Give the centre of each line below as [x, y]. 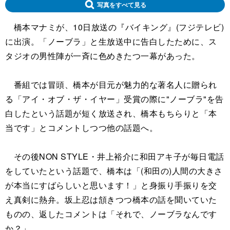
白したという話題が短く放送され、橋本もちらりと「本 [111, 113]
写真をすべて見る [121, 5]
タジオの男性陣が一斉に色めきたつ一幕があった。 [103, 56]
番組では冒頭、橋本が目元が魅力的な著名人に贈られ [111, 85]
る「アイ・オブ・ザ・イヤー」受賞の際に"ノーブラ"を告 [114, 99]
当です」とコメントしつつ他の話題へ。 [81, 128]
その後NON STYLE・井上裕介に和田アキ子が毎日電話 [115, 157]
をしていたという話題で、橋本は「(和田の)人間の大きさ [114, 171]
